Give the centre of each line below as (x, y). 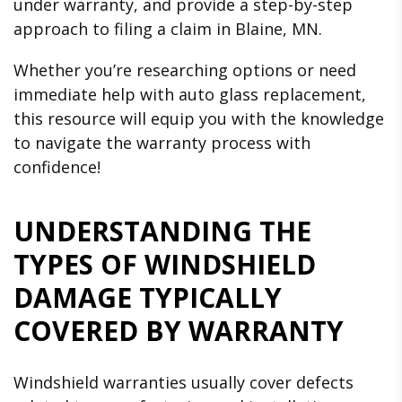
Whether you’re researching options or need (185, 70)
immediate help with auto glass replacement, (190, 95)
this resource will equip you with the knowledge (199, 119)
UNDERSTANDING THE (162, 232)
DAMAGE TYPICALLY (148, 298)
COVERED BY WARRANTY (179, 331)
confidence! (57, 167)
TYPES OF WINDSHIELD (165, 265)
